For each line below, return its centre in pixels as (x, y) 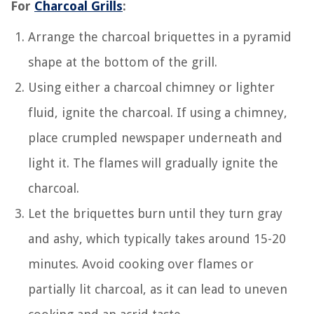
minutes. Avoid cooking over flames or (141, 264)
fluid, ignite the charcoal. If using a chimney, (158, 112)
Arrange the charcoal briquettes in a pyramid (160, 36)
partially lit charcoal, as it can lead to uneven (158, 289)
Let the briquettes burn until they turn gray (155, 213)
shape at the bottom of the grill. (123, 62)
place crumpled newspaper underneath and (155, 137)
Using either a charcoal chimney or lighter (151, 87)
